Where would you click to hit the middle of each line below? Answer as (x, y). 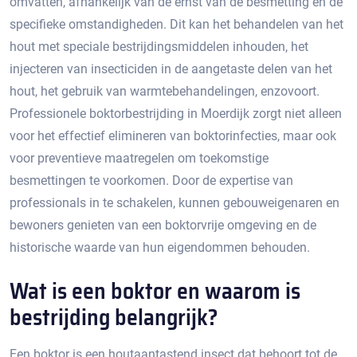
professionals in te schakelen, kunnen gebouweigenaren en (175, 203)
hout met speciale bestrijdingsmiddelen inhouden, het (159, 47)
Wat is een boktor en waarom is (155, 291)
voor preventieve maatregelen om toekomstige (139, 158)
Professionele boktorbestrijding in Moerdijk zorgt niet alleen (176, 114)
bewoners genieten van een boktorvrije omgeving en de (163, 225)
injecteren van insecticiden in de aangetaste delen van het (171, 69)
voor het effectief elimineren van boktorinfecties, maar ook (173, 136)
